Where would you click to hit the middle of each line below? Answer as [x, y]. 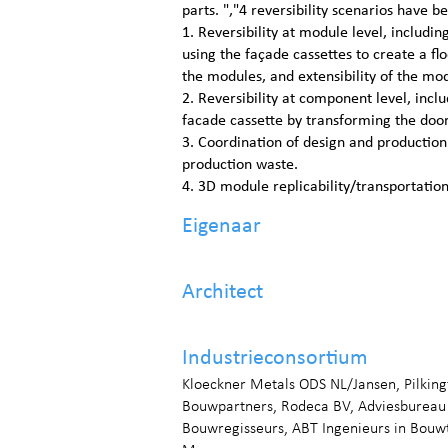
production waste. [240, 165]
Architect [222, 292]
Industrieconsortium [275, 358]
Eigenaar [221, 226]
